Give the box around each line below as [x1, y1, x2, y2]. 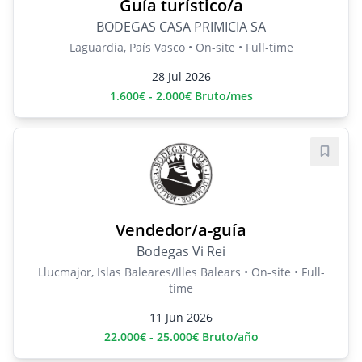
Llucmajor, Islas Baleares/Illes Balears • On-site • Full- [37, 264, 325, 280]
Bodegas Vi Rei [137, 242, 225, 261]
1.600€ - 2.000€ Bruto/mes [109, 88, 253, 104]
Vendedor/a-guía [116, 219, 246, 242]
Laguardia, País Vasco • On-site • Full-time [69, 40, 293, 56]
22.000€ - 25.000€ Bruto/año [103, 329, 259, 345]
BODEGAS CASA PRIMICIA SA [96, 18, 266, 36]
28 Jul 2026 [151, 69, 211, 85]
